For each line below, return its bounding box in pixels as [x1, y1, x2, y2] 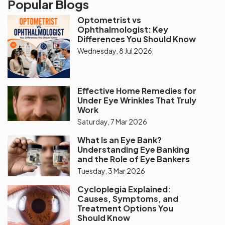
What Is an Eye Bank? [77, 134, 162, 145]
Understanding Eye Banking [77, 144, 190, 155]
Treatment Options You [77, 203, 174, 214]
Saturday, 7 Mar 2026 [77, 117, 148, 126]
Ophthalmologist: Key [77, 24, 169, 35]
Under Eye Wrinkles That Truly [77, 94, 197, 105]
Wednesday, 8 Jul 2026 [77, 46, 153, 56]
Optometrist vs [77, 15, 142, 26]
